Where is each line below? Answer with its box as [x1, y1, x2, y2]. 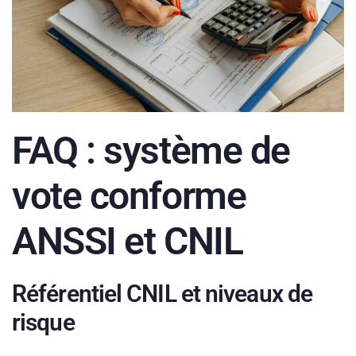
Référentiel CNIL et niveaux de [12, 280, 313, 308]
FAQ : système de [12, 128, 290, 174]
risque [12, 308, 75, 337]
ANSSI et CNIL [12, 219, 243, 265]
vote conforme [12, 173, 246, 219]
